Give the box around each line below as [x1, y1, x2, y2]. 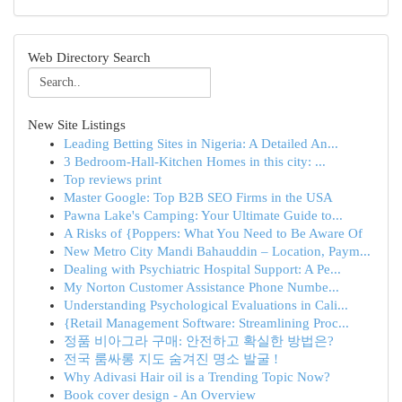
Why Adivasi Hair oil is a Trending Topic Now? [64, 370, 330, 384]
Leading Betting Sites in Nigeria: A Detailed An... [64, 136, 338, 151]
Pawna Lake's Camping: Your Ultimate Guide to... [64, 208, 343, 223]
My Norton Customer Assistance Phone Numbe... [64, 280, 339, 294]
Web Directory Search [28, 50, 151, 65]
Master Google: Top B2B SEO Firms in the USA [64, 190, 333, 205]
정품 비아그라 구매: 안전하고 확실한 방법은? [64, 334, 334, 348]
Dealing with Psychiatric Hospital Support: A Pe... [64, 262, 341, 276]
